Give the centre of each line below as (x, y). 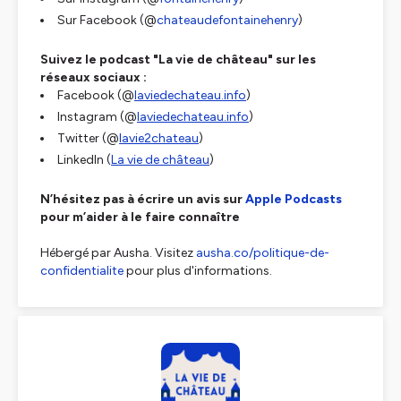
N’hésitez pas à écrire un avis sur (143, 199)
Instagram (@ (97, 117)
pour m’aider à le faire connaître (140, 217)
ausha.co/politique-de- (263, 253)
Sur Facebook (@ (107, 20)
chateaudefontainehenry (227, 20)
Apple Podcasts (294, 199)
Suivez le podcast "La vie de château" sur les (178, 60)
